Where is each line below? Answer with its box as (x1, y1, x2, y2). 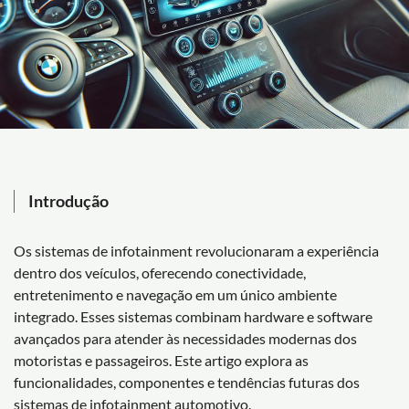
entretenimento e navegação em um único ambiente (14, 285, 337, 303)
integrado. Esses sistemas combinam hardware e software (14, 307, 372, 325)
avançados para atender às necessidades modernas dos (14, 329, 357, 347)
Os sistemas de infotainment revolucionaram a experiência (14, 241, 379, 259)
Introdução (28, 190, 109, 211)
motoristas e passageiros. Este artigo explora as (14, 351, 309, 369)
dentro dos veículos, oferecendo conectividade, (14, 263, 306, 281)
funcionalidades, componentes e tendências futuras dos (14, 372, 360, 391)
